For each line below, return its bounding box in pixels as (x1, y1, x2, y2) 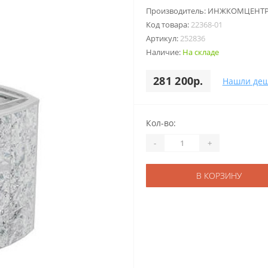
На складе (182, 47, 219, 57)
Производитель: (146, 5, 208, 16)
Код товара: (146, 19, 191, 30)
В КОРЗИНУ (196, 170, 242, 181)
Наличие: (146, 47, 182, 57)
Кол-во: (146, 117, 176, 129)
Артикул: (146, 33, 180, 44)
